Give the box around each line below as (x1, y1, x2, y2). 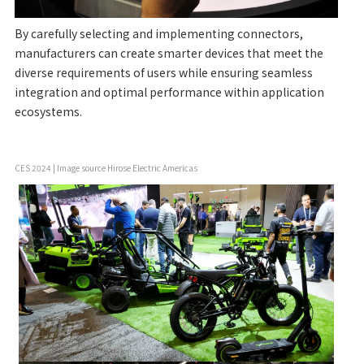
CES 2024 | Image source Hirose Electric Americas (14, 162, 197, 175)
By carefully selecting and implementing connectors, (14, 25, 303, 42)
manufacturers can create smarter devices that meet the (14, 45, 323, 62)
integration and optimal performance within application (14, 84, 324, 101)
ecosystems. (14, 103, 82, 120)
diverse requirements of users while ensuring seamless (14, 64, 313, 81)
